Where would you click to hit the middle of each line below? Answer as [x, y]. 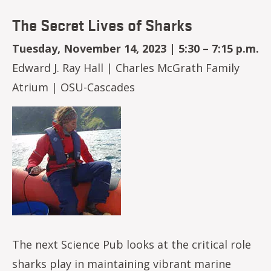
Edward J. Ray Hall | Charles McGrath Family [126, 67]
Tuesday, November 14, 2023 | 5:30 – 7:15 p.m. [135, 48]
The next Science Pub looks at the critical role [132, 244]
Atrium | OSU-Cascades [73, 87]
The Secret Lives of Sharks [102, 24]
